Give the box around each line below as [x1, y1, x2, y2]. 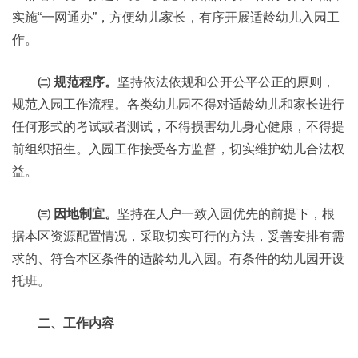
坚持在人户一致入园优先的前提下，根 [117, 207, 335, 221]
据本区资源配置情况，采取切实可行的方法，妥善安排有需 [12, 229, 344, 243]
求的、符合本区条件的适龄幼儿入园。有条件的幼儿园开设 [12, 252, 344, 265]
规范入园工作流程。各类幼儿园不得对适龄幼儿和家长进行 [12, 97, 344, 111]
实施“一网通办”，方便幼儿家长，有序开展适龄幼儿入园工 [12, 10, 340, 24]
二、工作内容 [38, 316, 114, 330]
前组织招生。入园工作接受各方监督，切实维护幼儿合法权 [12, 142, 344, 156]
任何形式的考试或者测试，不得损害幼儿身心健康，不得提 [12, 120, 344, 133]
